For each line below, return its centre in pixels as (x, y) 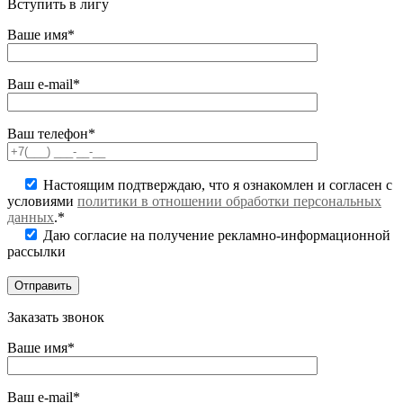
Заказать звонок (56, 318)
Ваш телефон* (51, 134)
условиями (42, 201)
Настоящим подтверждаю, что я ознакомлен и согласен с (216, 185)
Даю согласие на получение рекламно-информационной (215, 236)
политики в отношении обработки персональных (229, 201)
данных (31, 218)
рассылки (36, 252)
